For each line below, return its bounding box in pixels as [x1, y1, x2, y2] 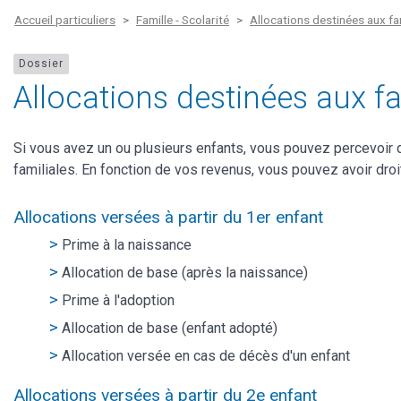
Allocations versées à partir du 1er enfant [13, 206, 323, 227]
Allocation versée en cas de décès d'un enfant [62, 346, 350, 364]
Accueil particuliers [14, 13, 115, 27]
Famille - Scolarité [136, 13, 229, 27]
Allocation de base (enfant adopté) [62, 319, 277, 337]
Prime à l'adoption [62, 291, 175, 309]
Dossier [19, 57, 64, 71]
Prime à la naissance [62, 235, 192, 253]
